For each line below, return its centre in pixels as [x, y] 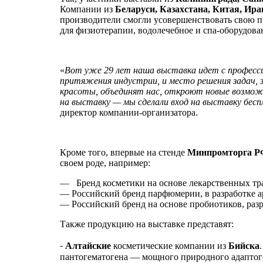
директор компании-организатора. [129, 113]
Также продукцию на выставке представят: [147, 224]
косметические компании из [170, 246]
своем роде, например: [105, 163]
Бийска [244, 246]
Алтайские [88, 246]
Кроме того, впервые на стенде [124, 153]
